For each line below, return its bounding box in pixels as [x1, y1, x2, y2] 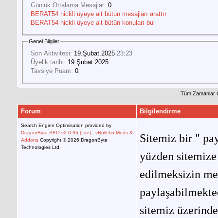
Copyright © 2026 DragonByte [38, 137, 108, 143]
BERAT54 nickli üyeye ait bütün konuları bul [31, 18, 155, 26]
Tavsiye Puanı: [31, 67, 73, 74]
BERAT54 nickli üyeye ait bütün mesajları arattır [31, 10, 166, 18]
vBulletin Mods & [95, 130, 133, 136]
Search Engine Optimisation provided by [21, 123, 111, 128]
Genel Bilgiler [29, 38, 59, 45]
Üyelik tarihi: [31, 58, 66, 66]
